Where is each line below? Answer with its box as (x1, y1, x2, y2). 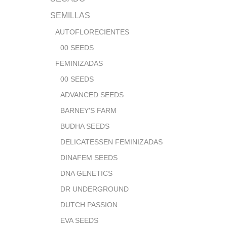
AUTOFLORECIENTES (55, 27, 129, 36)
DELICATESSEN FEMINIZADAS (60, 137, 163, 146)
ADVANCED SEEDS (60, 90, 124, 99)
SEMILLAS (50, 11, 90, 20)
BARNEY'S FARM (60, 106, 117, 115)
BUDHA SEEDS (60, 122, 109, 130)
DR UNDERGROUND (60, 184, 129, 193)
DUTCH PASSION (60, 200, 118, 209)
